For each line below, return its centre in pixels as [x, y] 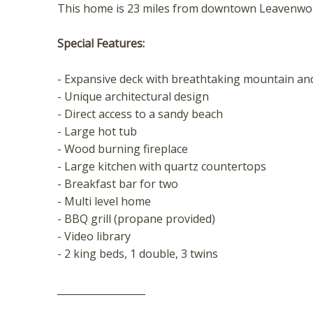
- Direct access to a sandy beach [140, 114]
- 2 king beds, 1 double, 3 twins [138, 254]
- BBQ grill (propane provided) [136, 219]
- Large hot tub [97, 132]
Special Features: [101, 44]
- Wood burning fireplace [123, 149]
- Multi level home [104, 202]
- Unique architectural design [133, 97]
